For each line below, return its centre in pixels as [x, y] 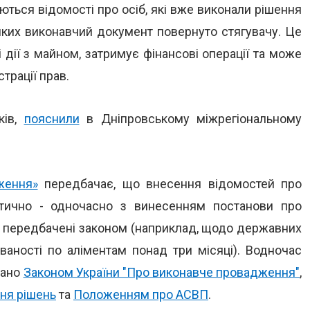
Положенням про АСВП [141, 294]
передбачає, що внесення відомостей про [170, 184]
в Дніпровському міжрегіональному [190, 119]
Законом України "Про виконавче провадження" [162, 272]
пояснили [52, 119]
